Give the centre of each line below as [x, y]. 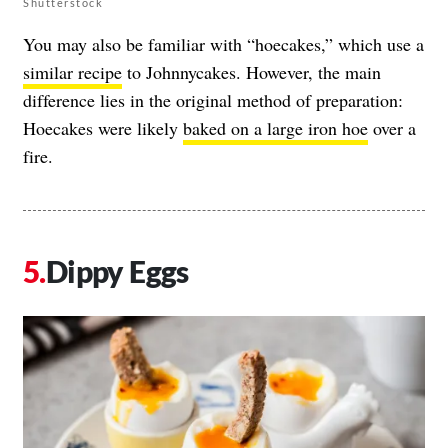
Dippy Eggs [117, 270]
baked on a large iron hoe [275, 127]
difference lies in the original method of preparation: [213, 99]
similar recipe [72, 71]
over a [392, 127]
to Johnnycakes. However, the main [251, 71]
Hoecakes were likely [103, 127]
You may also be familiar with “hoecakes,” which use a [223, 43]
